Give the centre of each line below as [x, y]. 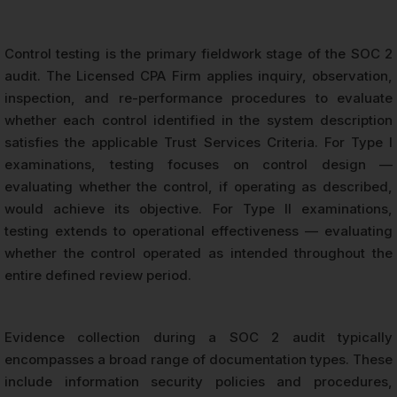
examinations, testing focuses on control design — [198, 164]
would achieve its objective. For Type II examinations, [198, 208]
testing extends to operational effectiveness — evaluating [198, 230]
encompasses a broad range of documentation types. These [198, 359]
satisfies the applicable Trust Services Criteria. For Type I [198, 142]
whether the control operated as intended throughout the [198, 253]
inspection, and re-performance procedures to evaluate [198, 97]
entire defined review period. [98, 275]
